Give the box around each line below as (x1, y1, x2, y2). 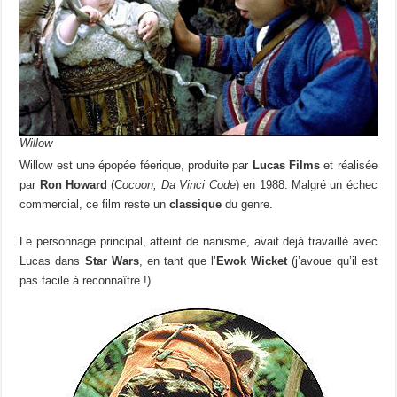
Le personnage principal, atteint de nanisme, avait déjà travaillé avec (19, 234, 378, 248)
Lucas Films (252, 158, 324, 172)
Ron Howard (39, 177, 112, 191)
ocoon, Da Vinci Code (122, 177, 236, 191)
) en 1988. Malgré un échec (235, 177, 378, 191)
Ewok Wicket (216, 253, 288, 268)
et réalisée (323, 158, 378, 172)
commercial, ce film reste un (19, 197, 170, 211)
